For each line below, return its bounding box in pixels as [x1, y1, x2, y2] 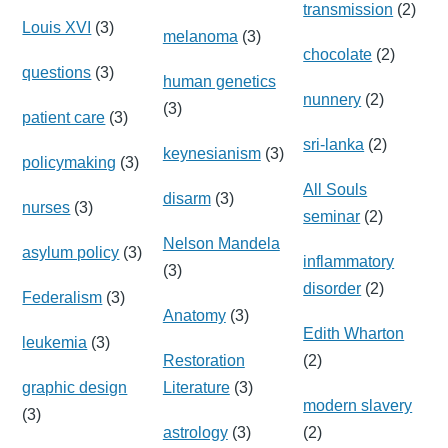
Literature [162, 378, 230, 396]
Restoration [162, 351, 245, 369]
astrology [162, 423, 228, 441]
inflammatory [303, 252, 395, 270]
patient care [22, 108, 106, 126]
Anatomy [162, 306, 226, 324]
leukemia [22, 333, 88, 351]
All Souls [303, 180, 368, 198]
